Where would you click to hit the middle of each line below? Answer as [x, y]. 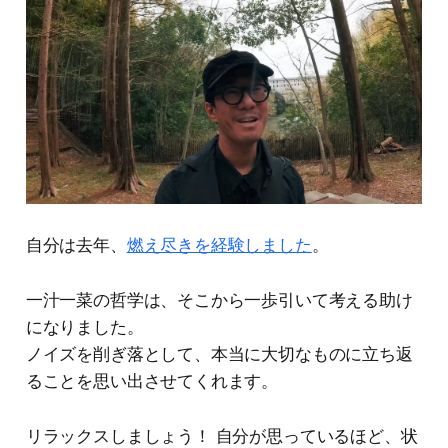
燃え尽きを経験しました [219, 244]
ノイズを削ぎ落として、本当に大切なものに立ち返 [219, 353]
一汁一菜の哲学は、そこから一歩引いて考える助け [219, 299]
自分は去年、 [76, 244]
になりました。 [84, 326]
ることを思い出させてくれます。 [152, 380]
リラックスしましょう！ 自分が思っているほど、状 [221, 435]
